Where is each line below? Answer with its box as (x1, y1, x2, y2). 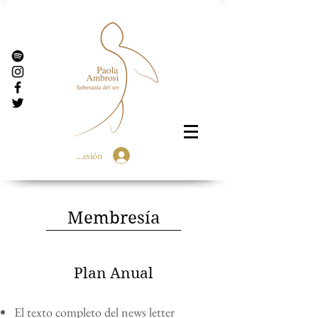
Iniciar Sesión (50, 148, 102, 162)
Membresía (67, 208, 160, 228)
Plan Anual (74, 265, 153, 282)
